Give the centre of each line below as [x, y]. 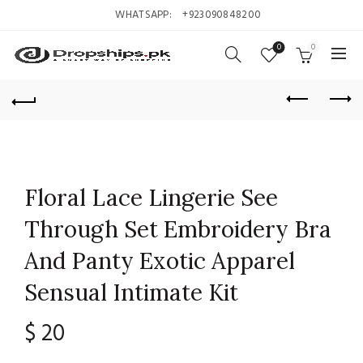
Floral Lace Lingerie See [151, 198]
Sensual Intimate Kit [131, 293]
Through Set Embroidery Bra [178, 229]
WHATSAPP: [144, 15]
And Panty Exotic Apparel [160, 261]
